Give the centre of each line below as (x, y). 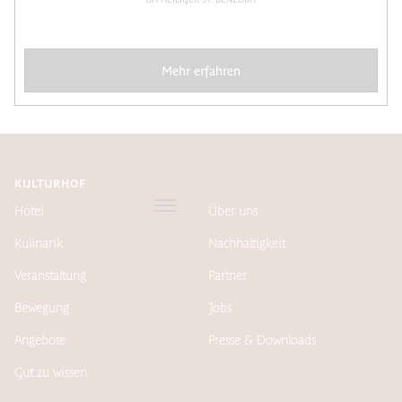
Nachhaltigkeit (247, 243)
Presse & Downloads (262, 340)
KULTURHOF (50, 184)
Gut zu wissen (51, 372)
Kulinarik (39, 243)
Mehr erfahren (201, 71)
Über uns (233, 211)
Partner (227, 275)
